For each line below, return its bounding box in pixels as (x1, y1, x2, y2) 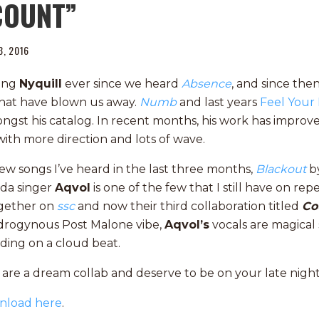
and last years (177, 95, 260, 109)
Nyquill (19, 77, 62, 90)
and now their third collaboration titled (75, 199, 302, 213)
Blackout (256, 162, 309, 176)
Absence (182, 77, 231, 90)
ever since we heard (62, 77, 182, 90)
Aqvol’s (164, 218, 209, 231)
